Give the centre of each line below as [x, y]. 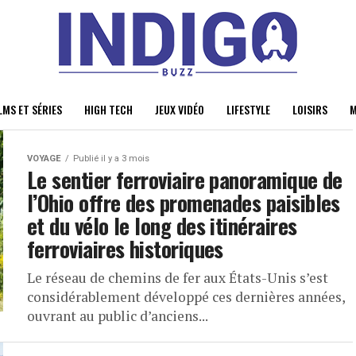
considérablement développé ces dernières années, [186, 297]
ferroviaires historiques [125, 249]
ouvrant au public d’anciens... [118, 316]
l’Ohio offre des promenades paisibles [184, 203]
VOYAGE [44, 159]
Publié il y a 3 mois [111, 159]
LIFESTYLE [248, 109]
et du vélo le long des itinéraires [162, 226]
